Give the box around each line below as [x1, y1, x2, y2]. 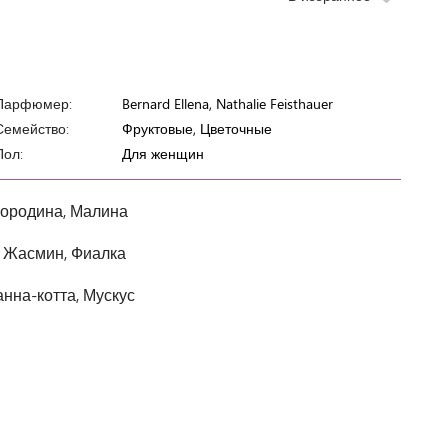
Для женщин [122, 144, 204, 163]
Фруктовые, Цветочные [122, 119, 272, 138]
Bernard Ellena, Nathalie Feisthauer [122, 94, 333, 113]
